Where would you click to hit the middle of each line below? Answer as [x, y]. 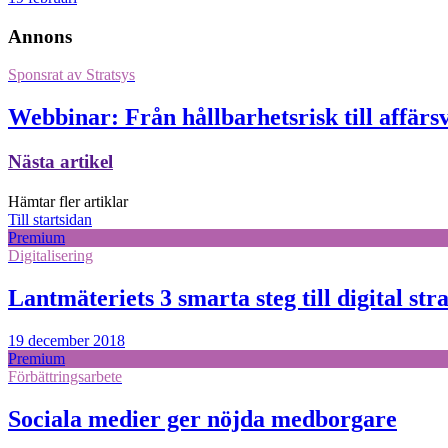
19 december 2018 [66, 340]
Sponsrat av [45, 75]
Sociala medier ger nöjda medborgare [202, 418]
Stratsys [108, 75]
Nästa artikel [60, 162]
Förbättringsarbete [65, 376]
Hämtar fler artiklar [68, 201]
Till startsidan [50, 219]
